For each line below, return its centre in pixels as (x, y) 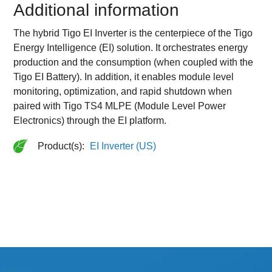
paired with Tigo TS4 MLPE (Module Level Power (120, 106)
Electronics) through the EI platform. (90, 120)
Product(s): (63, 146)
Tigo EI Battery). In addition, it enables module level (124, 76)
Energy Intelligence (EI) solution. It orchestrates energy (131, 47)
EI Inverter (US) (123, 146)
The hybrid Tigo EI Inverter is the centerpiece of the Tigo (133, 33)
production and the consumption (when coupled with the (134, 62)
